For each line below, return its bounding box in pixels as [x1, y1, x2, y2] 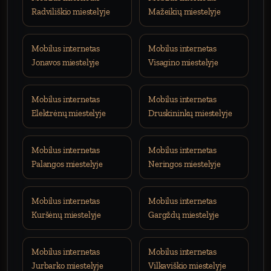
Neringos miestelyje [148, 158, 221, 169]
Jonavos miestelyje [31, 57, 100, 68]
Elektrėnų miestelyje [31, 108, 106, 119]
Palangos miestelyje [31, 158, 103, 169]
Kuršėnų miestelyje [31, 209, 102, 220]
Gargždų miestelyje [148, 209, 220, 220]
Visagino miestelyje [148, 57, 218, 68]
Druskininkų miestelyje [148, 108, 232, 119]
